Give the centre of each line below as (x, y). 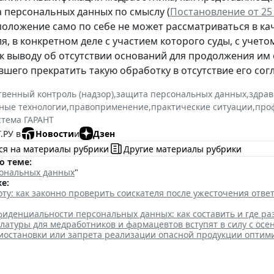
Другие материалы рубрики (183, 149)
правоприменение (109, 107)
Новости (55, 133)
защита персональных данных (181, 94)
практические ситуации (202, 107)
